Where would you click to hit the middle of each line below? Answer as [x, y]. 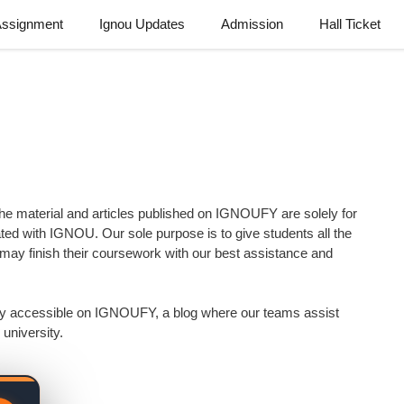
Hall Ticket [350, 24]
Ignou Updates [142, 24]
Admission [252, 24]
